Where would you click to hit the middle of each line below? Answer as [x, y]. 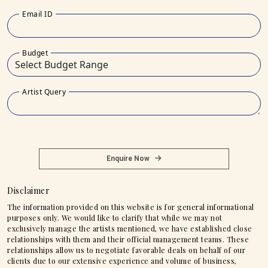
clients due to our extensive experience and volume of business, [122, 261]
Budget [35, 53]
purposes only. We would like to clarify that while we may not [115, 217]
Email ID [37, 14]
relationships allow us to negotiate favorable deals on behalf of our [126, 250]
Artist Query [44, 92]
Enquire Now [131, 159]
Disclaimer [28, 190]
